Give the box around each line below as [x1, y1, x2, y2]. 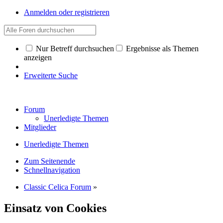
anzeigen [24, 53, 52, 62]
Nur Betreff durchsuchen [34, 44, 114, 53]
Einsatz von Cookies [4, 201, 107, 215]
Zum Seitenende [24, 157, 75, 165]
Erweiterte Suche [24, 71, 78, 80]
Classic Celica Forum [24, 183, 91, 191]
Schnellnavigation [24, 166, 80, 174]
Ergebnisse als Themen [124, 44, 199, 53]
